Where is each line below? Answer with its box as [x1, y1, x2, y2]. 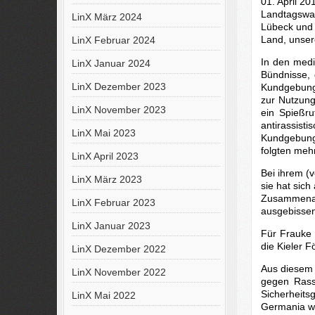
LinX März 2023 [71, 174, 142, 185]
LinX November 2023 [71, 104, 166, 115]
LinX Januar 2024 [71, 58, 150, 69]
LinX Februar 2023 [71, 197, 155, 208]
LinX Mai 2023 [71, 127, 136, 139]
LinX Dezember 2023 [71, 81, 166, 92]
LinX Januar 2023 [71, 220, 150, 231]
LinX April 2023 [71, 150, 139, 162]
